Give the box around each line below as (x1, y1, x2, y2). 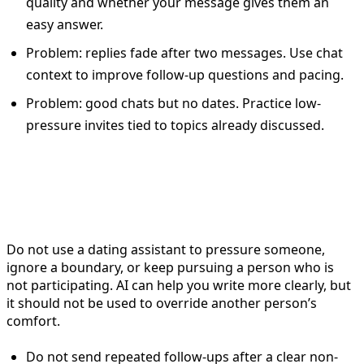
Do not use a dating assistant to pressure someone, (6, 240, 325, 258)
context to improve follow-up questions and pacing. (26, 65, 344, 84)
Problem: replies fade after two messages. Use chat (26, 43, 343, 62)
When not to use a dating (6, 167, 290, 199)
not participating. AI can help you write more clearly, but (6, 275, 351, 294)
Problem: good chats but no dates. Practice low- (26, 93, 321, 112)
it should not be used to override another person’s (6, 293, 317, 312)
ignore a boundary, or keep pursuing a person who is (6, 258, 334, 276)
